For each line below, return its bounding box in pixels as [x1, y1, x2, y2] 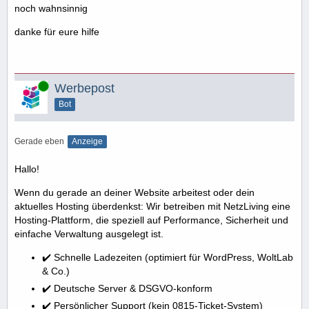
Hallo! [14, 163, 39, 175]
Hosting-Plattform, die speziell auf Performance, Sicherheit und [14, 215, 288, 226]
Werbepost [54, 81, 114, 95]
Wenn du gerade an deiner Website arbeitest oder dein [14, 187, 255, 198]
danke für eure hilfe [14, 26, 99, 37]
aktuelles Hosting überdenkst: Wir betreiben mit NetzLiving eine [14, 201, 290, 212]
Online [14, 81, 39, 90]
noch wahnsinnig [14, 3, 88, 14]
